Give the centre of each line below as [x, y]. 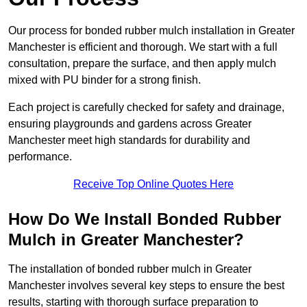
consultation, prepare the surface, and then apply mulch [142, 64]
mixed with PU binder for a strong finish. [105, 80]
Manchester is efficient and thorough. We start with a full [143, 47]
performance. [40, 157]
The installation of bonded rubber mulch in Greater [130, 269]
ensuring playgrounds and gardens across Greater [130, 124]
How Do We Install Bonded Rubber [145, 219]
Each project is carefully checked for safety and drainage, [146, 108]
